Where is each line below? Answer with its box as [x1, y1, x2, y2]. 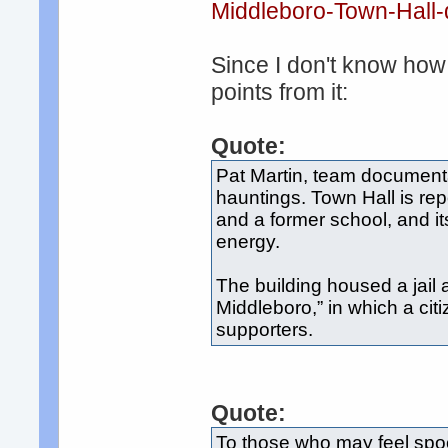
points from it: [211, 79, 349, 106]
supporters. [216, 319, 314, 341]
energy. [216, 231, 281, 253]
